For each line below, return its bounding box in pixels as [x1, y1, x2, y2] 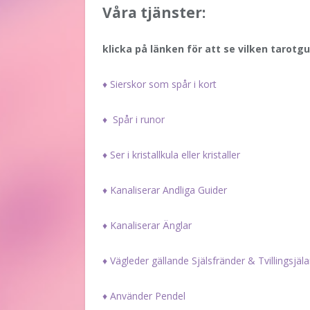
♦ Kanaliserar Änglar [102, 218, 192, 232]
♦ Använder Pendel [102, 289, 188, 302]
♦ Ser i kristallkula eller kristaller [102, 147, 240, 161]
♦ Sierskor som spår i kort [102, 77, 217, 91]
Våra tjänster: [102, 2, 206, 22]
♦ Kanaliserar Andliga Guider [102, 183, 227, 197]
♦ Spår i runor [102, 112, 165, 126]
